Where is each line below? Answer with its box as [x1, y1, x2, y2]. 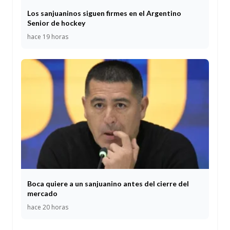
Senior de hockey [27, 18, 85, 27]
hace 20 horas [27, 203, 68, 212]
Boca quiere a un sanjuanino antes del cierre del [27, 179, 189, 188]
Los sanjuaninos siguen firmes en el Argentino [27, 8, 181, 17]
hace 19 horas [27, 32, 68, 41]
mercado [27, 189, 57, 198]
